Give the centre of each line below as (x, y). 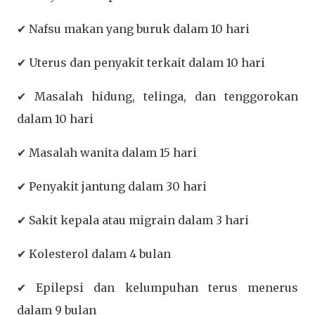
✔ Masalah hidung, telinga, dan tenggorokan (157, 96)
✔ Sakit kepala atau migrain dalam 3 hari (133, 220)
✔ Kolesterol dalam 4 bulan (94, 253)
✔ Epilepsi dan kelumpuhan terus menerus (157, 287)
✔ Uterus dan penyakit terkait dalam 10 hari (141, 62)
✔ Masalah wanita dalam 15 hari (107, 152)
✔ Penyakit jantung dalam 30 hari (112, 186)
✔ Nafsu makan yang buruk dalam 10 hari (133, 28)
